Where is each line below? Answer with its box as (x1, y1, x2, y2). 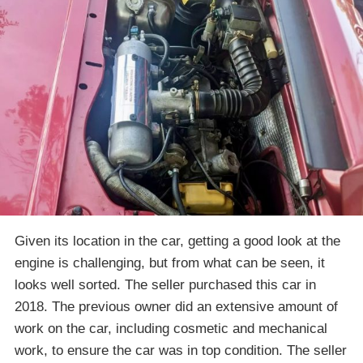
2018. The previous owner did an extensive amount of (15, 299, 338, 315)
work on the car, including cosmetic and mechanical (15, 321, 327, 337)
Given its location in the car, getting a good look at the (15, 233, 340, 250)
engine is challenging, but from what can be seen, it (15, 255, 325, 271)
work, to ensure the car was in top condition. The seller (15, 343, 347, 359)
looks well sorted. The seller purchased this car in (15, 277, 316, 293)
